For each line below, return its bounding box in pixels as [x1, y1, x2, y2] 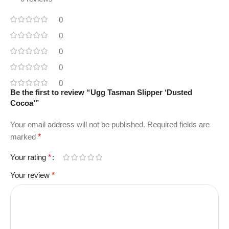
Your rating [10, 152, 48, 162]
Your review [10, 170, 52, 179]
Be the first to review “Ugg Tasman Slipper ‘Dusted [10, 87, 192, 97]
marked [10, 132, 38, 141]
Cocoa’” [10, 98, 39, 107]
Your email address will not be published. [10, 120, 145, 129]
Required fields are [147, 120, 210, 129]
